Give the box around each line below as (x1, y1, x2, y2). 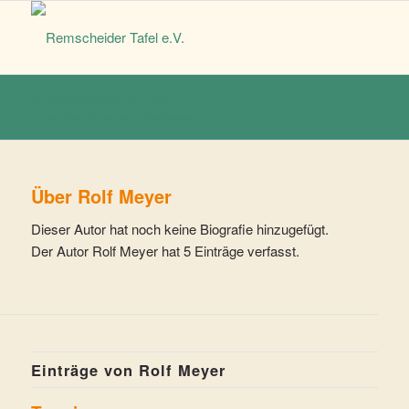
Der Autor (30, 240, 92, 260)
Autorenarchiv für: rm (30, 89, 165, 110)
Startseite (89, 110, 132, 125)
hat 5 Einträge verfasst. (157, 240, 299, 260)
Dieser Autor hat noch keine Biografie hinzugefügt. (30, 218, 329, 238)
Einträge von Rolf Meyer (30, 358, 225, 381)
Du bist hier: (31, 110, 85, 125)
